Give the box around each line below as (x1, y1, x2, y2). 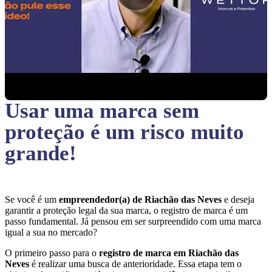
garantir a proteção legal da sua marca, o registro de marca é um (5, 205, 248, 216)
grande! (5, 141, 76, 165)
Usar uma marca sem (5, 99, 199, 123)
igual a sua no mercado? (5, 227, 100, 237)
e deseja (224, 194, 254, 205)
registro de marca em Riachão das (99, 248, 239, 258)
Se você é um (5, 194, 59, 205)
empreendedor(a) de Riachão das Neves (59, 194, 224, 205)
